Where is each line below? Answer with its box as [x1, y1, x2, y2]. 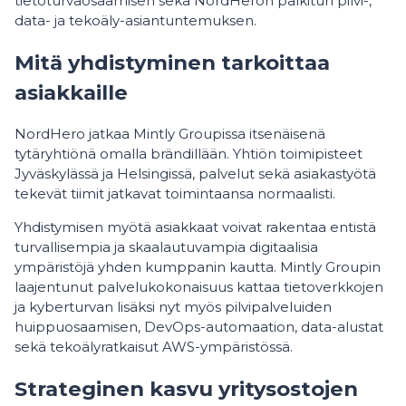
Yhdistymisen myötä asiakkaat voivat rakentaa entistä [14, 218, 376, 237]
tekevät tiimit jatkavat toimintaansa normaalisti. [14, 185, 335, 203]
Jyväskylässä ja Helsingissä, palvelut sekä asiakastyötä [14, 165, 376, 183]
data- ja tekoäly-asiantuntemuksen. [14, 12, 256, 29]
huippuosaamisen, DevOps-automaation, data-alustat [14, 318, 383, 336]
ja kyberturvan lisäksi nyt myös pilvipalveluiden [14, 298, 332, 316]
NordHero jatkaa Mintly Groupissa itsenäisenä [14, 125, 325, 143]
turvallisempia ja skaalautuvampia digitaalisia [14, 238, 318, 256]
